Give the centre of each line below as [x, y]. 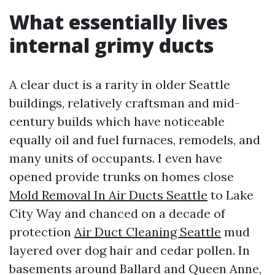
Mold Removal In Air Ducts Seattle [108, 195]
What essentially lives [118, 22]
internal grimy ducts [111, 45]
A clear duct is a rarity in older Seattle [120, 84]
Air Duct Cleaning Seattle [148, 232]
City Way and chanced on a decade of [117, 213]
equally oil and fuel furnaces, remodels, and [135, 140]
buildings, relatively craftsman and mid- [125, 103]
